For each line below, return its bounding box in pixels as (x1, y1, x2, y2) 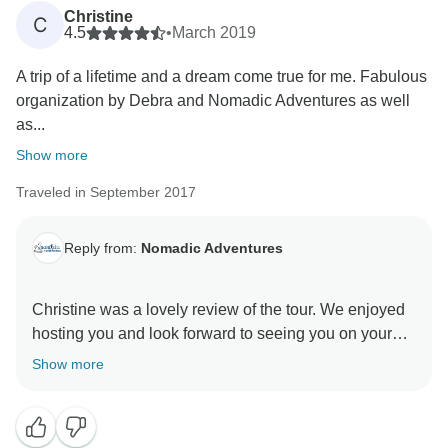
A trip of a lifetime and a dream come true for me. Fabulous (16, 68, 427, 86)
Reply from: (64, 239, 141, 256)
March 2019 (172, 24, 256, 42)
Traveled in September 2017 (16, 184, 196, 201)
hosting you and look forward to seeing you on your (32, 325, 392, 343)
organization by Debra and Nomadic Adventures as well (16, 92, 410, 110)
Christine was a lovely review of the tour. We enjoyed (32, 301, 405, 319)
